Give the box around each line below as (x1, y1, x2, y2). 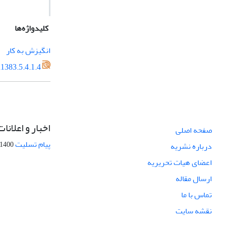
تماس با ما (181, 187, 212, 203)
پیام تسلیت (15, 137, 50, 152)
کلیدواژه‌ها (15, 21, 48, 36)
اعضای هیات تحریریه (147, 155, 212, 171)
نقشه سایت (176, 203, 212, 219)
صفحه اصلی (176, 123, 212, 138)
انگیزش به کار (6, 43, 50, 58)
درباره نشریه (171, 139, 212, 154)
